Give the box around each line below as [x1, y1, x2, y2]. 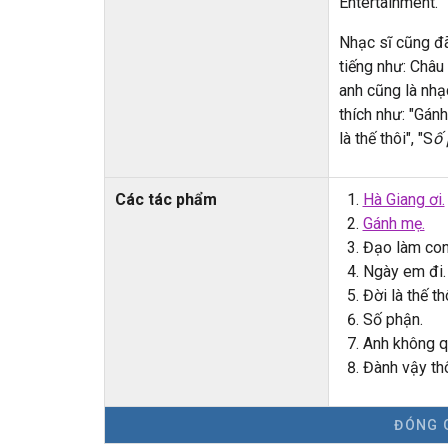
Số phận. [362, 310, 423, 330]
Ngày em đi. [362, 262, 446, 282]
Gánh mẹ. [362, 214, 425, 234]
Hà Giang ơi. [362, 190, 445, 210]
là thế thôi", [338, 129, 414, 149]
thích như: [338, 105, 409, 125]
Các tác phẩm [114, 190, 217, 210]
